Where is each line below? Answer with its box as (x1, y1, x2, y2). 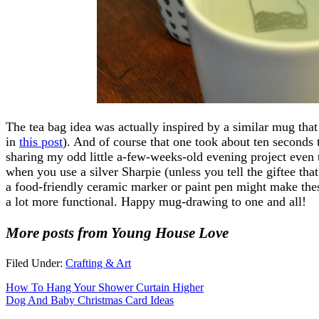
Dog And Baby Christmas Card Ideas (6, 293, 174, 306)
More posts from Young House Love (6, 224, 229, 241)
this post (19, 134, 63, 149)
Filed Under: (6, 256, 66, 269)
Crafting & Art (66, 256, 131, 269)
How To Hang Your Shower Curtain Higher (6, 281, 204, 293)
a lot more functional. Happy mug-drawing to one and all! (6, 194, 306, 209)
